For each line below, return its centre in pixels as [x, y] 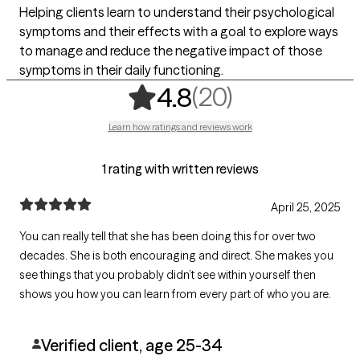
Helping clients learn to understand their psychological [177, 12]
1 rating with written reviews [180, 168]
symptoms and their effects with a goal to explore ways [179, 31]
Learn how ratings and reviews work [180, 126]
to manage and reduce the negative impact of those [171, 50]
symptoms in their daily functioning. [121, 70]
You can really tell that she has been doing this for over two [168, 236]
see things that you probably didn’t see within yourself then [168, 274]
